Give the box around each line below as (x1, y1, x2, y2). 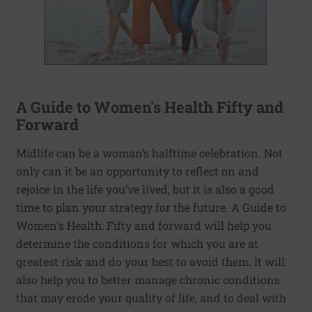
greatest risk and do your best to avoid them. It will (16, 254, 285, 270)
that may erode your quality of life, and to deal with (16, 290, 286, 306)
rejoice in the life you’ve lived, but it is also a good (16, 182, 274, 197)
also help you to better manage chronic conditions (16, 272, 280, 288)
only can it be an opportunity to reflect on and (16, 164, 259, 179)
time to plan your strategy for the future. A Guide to (16, 200, 286, 215)
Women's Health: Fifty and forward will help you (16, 218, 272, 233)
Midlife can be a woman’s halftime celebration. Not (16, 146, 283, 161)
